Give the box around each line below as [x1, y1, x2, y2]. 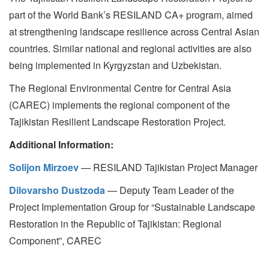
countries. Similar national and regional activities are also [9, 41, 252, 55]
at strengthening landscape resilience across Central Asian [9, 25, 259, 38]
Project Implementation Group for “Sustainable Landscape [9, 200, 255, 214]
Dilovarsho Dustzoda [9, 183, 105, 197]
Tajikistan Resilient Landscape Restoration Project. [9, 115, 226, 128]
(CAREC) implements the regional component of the [9, 98, 230, 112]
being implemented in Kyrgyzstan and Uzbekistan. [9, 58, 222, 72]
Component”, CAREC [9, 234, 101, 247]
